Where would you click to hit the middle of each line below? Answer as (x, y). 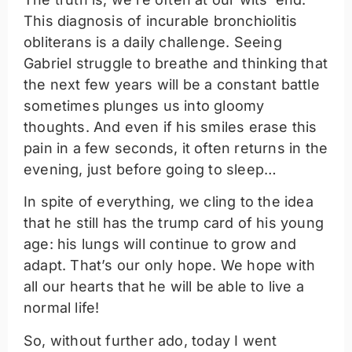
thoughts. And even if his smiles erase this (170, 127)
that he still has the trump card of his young (174, 223)
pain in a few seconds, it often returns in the (176, 148)
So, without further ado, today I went (150, 340)
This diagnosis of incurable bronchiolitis (161, 21)
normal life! (62, 308)
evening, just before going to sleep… (150, 170)
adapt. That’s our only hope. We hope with (170, 266)
